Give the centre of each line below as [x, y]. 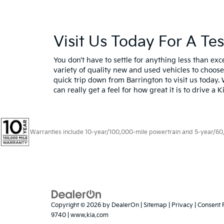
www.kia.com [89, 215]
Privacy [182, 205]
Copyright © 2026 [77, 205]
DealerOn [125, 205]
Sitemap [155, 205]
